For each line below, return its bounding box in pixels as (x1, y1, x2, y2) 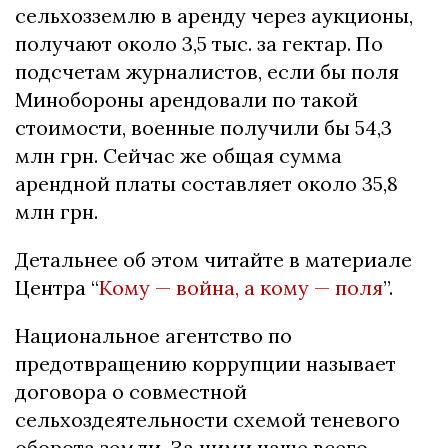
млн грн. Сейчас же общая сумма (15, 143, 342, 169)
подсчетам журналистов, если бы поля (15, 59, 399, 85)
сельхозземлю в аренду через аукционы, (15, 3, 413, 29)
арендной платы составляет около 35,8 (15, 171, 398, 197)
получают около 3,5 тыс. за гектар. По (15, 31, 383, 57)
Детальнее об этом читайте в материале (15, 247, 412, 273)
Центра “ (15, 275, 99, 301)
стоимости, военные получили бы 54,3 (15, 115, 392, 141)
